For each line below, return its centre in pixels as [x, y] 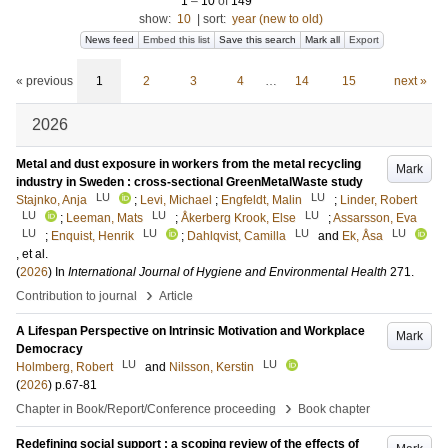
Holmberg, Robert [64, 367]
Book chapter [334, 409]
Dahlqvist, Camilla [236, 236]
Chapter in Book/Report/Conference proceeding [146, 409]
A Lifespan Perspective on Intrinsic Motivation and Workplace [190, 331]
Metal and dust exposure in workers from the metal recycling [188, 164]
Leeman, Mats [104, 218]
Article [176, 296]
